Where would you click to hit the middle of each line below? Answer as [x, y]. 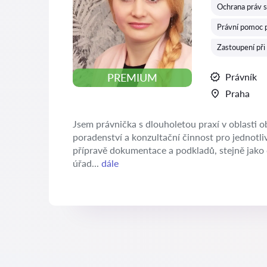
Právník [241, 77]
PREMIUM [132, 78]
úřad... [87, 163]
